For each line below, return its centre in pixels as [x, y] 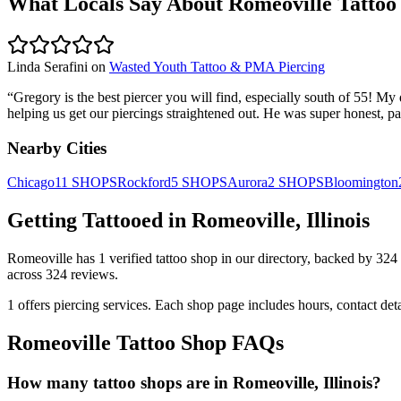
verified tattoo [148, 259]
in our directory [262, 259]
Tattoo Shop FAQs [197, 343]
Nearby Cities [57, 148]
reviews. [93, 275]
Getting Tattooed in [99, 221]
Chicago [31, 183]
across [26, 275]
